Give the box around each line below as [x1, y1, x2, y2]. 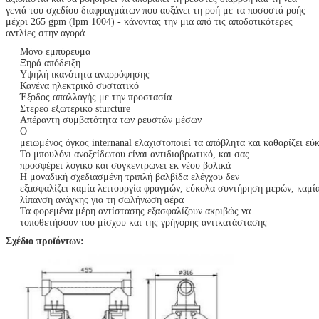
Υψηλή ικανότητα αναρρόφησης [20, 68, 150, 80]
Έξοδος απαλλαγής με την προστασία [20, 91, 172, 103]
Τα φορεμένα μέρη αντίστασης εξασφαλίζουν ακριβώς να [20, 205, 251, 216]
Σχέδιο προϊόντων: [6, 235, 84, 246]
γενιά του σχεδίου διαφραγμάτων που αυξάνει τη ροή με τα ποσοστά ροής [6, 4, 305, 16]
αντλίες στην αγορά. [6, 27, 88, 38]
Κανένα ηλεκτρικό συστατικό [20, 80, 139, 91]
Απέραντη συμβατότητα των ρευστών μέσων [20, 114, 204, 125]
